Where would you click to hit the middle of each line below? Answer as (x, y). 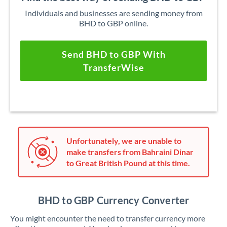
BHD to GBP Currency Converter (113, 200)
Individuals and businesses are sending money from (113, 13)
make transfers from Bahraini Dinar (130, 152)
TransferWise (113, 67)
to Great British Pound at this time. (128, 163)
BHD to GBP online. (113, 23)
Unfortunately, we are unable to (124, 141)
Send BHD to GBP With (113, 54)
